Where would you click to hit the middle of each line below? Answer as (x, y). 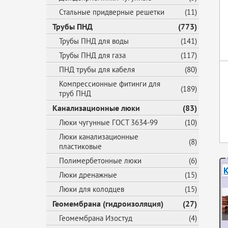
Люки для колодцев (92, 189)
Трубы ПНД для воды (94, 41)
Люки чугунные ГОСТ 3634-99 (108, 122)
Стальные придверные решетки (112, 12)
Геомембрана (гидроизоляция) (108, 204)
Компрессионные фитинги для (110, 84)
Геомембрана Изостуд (96, 218)
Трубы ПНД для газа (92, 55)
